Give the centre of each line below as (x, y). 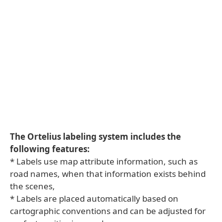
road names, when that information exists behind (108, 174)
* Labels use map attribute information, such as (104, 161)
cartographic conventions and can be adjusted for (108, 211)
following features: (50, 149)
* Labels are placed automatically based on (94, 198)
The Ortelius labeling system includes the (95, 137)
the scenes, (32, 186)
